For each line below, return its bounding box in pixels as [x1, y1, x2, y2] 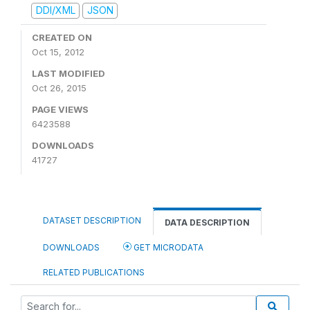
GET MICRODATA [131, 241, 203, 253]
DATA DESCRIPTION [165, 217, 250, 228]
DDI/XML [35, 4, 75, 16]
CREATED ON [32, 31, 92, 43]
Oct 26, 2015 [32, 82, 86, 93]
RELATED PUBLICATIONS [43, 266, 145, 277]
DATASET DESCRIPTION [43, 215, 141, 226]
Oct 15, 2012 [32, 46, 84, 57]
